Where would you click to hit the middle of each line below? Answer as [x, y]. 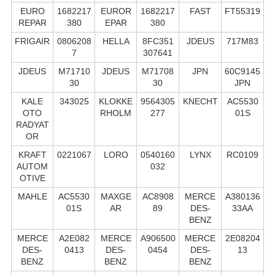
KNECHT [200, 101]
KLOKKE [116, 101]
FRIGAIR [32, 41]
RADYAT [32, 124]
